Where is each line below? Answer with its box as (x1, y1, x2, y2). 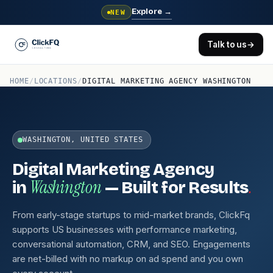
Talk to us (207, 39, 247, 49)
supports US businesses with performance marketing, (12, 224, 237, 235)
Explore (132, 6, 165, 16)
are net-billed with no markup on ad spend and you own (12, 253, 243, 264)
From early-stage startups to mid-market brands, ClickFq (12, 209, 250, 221)
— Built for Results (101, 177, 249, 198)
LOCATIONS (34, 77, 77, 85)
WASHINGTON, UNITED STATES (23, 135, 143, 144)
